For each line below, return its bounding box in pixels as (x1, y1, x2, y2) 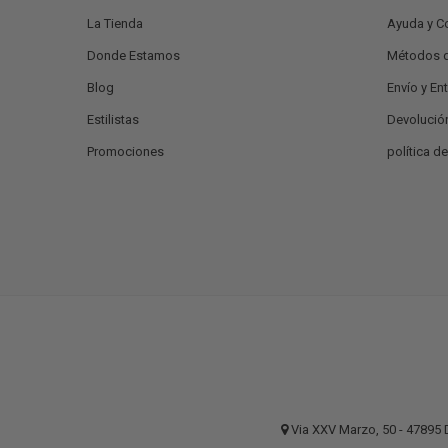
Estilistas (87, 111, 139, 127)
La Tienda (87, 15, 143, 31)
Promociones (87, 143, 164, 159)
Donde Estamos (87, 47, 180, 63)
